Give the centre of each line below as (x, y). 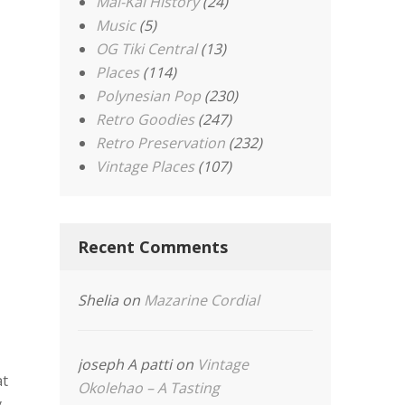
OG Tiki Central (147, 49)
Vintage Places (146, 166)
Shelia (99, 300)
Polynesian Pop (149, 96)
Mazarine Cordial (202, 300)
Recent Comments (153, 247)
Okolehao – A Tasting (149, 388)
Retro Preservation (161, 143)
